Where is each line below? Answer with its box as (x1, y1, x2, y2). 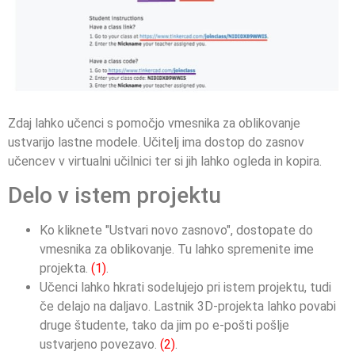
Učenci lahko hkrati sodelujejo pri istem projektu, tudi (40, 280, 331, 296)
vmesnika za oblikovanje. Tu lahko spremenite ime (40, 242, 314, 258)
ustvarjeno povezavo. (40, 337, 157, 353)
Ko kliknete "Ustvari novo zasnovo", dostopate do (40, 223, 313, 239)
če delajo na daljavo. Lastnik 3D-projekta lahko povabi (40, 299, 336, 315)
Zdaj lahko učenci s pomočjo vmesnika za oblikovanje (8, 116, 300, 132)
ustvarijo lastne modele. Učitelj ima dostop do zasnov (8, 135, 304, 151)
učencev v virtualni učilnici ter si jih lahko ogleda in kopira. (8, 154, 322, 170)
